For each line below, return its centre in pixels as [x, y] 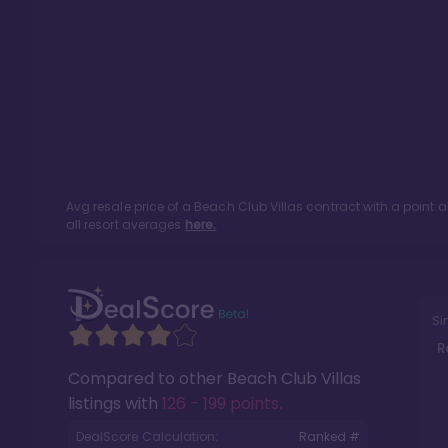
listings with [115, 403]
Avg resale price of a [130, 206]
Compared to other [147, 378]
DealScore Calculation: [147, 436]
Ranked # [329, 436]
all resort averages [124, 224]
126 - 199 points [220, 403]
